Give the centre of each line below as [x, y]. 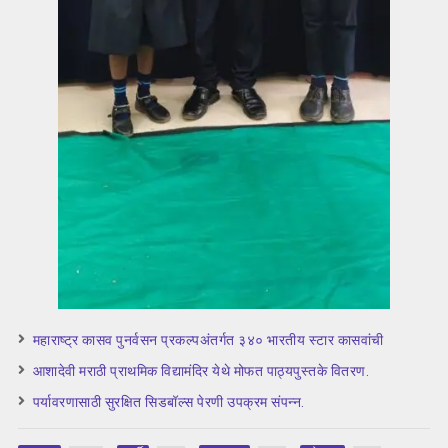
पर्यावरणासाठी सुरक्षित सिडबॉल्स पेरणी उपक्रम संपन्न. [168, 402]
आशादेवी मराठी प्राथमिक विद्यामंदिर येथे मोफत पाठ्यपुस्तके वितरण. [201, 371]
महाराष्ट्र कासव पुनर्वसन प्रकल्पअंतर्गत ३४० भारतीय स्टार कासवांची [208, 340]
